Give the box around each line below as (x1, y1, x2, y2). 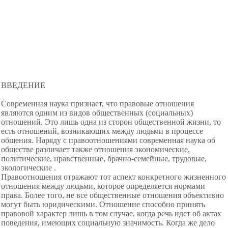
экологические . (1, 163, 56, 172)
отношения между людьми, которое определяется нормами (1, 182, 205, 190)
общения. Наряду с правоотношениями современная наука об (1, 136, 215, 145)
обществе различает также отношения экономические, (1, 145, 190, 154)
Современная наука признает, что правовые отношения (1, 99, 194, 108)
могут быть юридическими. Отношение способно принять (1, 200, 205, 209)
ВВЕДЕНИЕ (1, 81, 45, 90)
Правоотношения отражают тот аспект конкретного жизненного (1, 173, 226, 181)
